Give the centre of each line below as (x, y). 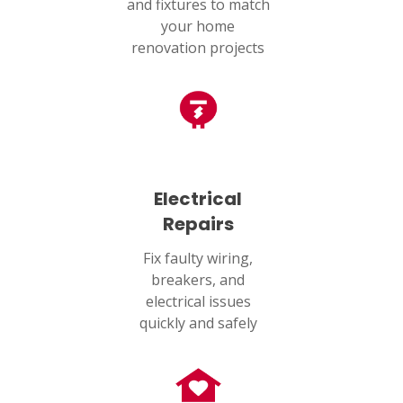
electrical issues (198, 301)
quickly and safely (198, 322)
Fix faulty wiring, (198, 258)
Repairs (198, 224)
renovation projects (198, 47)
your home (198, 26)
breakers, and (198, 279)
